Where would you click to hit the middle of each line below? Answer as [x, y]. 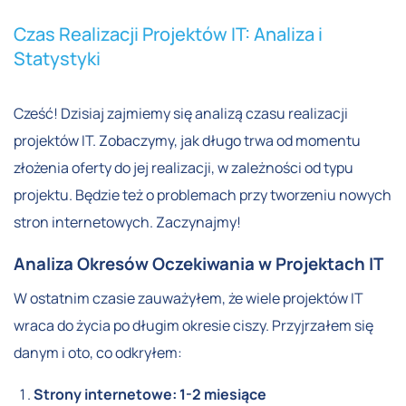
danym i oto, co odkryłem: [98, 352]
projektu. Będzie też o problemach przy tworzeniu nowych [203, 194]
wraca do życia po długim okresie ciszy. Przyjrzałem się [193, 325]
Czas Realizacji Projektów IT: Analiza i [168, 34]
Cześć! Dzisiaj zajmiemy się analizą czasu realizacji [181, 113]
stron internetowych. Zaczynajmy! [127, 222]
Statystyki [57, 58]
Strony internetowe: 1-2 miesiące [150, 394]
